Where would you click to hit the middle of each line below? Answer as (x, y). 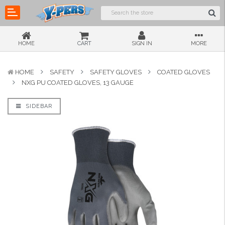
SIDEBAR (38, 106)
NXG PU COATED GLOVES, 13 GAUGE (78, 83)
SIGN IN (142, 43)
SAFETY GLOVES (116, 72)
